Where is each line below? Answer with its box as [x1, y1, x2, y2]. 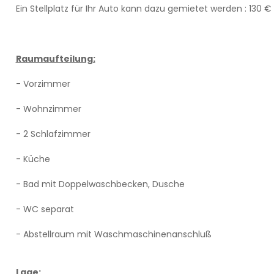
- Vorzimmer [15, 78, 70, 90]
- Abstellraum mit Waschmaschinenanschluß [15, 228, 212, 240]
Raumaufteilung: [15, 53, 95, 65]
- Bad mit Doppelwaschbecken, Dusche [15, 178, 185, 190]
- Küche [15, 153, 50, 165]
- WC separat [15, 203, 74, 215]
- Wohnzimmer [15, 103, 81, 115]
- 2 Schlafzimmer [15, 128, 91, 140]
